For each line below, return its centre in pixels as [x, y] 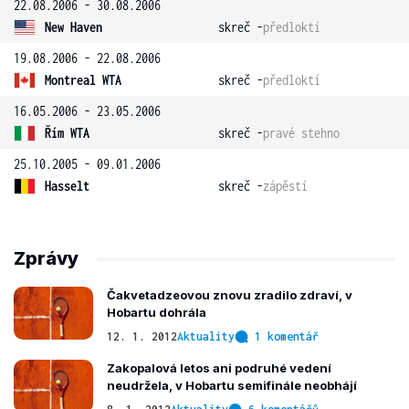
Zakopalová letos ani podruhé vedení [219, 368]
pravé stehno [301, 133]
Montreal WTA [83, 80]
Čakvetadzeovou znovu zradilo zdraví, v [230, 295]
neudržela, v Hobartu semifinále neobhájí [232, 385]
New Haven [73, 27]
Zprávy [46, 258]
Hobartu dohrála [157, 312]
